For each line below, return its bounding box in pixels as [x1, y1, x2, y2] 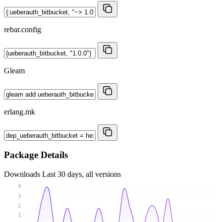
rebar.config [4, 25, 41, 34]
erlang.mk [4, 107, 35, 116]
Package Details [4, 150, 68, 161]
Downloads [4, 169, 42, 178]
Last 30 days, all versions [42, 169, 121, 178]
